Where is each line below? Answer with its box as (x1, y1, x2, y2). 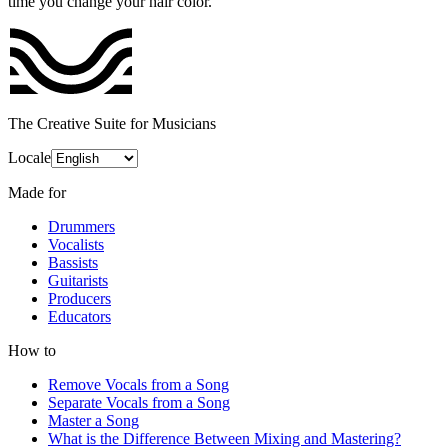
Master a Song (48, 411, 139, 429)
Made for (8, 183, 66, 201)
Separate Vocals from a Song (48, 393, 230, 411)
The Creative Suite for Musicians (8, 114, 216, 132)
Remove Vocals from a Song (48, 375, 229, 393)
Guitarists (48, 271, 108, 289)
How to (8, 341, 56, 359)
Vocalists (48, 235, 104, 253)
